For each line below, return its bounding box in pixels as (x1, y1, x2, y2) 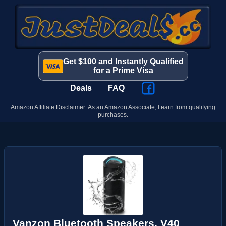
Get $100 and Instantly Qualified (63, 57, 184, 66)
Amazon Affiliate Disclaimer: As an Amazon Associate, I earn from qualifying (11, 104, 215, 111)
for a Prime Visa (93, 66, 153, 75)
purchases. (98, 111, 128, 118)
